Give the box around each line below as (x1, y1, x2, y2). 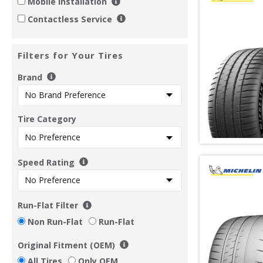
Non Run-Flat (28, 215, 83, 227)
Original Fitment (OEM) (18, 239, 115, 251)
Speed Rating (18, 156, 75, 168)
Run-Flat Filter (18, 200, 78, 211)
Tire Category (18, 113, 76, 124)
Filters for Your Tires (18, 49, 123, 61)
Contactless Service (28, 13, 112, 25)
